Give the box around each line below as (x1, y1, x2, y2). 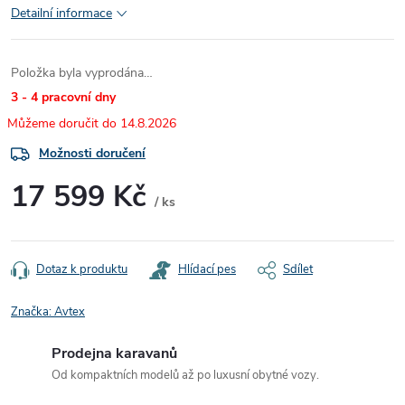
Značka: (11, 304, 54, 320)
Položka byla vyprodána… (11, 64, 153, 81)
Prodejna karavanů (52, 344, 177, 363)
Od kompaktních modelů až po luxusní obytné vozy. (52, 367, 319, 383)
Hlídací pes (178, 261, 236, 278)
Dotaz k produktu (36, 261, 127, 278)
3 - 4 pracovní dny (11, 89, 116, 106)
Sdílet (283, 261, 313, 278)
